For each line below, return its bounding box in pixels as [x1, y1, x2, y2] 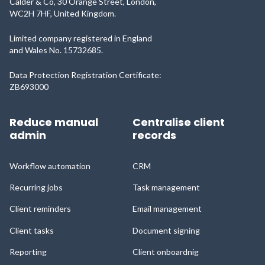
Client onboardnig [132, 246, 199, 257]
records [132, 127, 176, 143]
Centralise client [132, 114, 225, 130]
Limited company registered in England [9, 33, 152, 43]
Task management [132, 182, 200, 192]
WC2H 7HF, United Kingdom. [9, 8, 116, 18]
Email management [132, 203, 202, 214]
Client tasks [9, 225, 54, 235]
